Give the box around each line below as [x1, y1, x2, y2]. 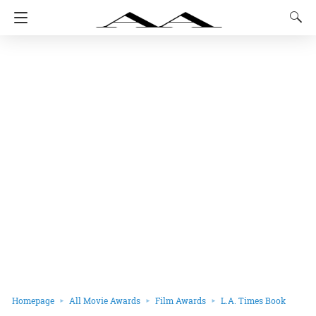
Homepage [12, 295, 54, 306]
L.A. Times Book [221, 295, 286, 306]
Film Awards [155, 295, 206, 306]
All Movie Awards [69, 295, 140, 306]
